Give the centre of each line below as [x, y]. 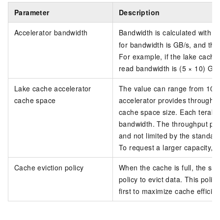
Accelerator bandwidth [51, 32]
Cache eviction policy [49, 167]
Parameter [32, 12]
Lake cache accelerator [53, 88]
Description [139, 12]
